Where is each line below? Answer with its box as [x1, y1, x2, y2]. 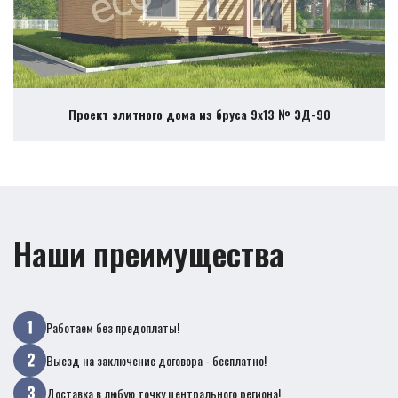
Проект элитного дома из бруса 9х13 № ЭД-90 [68, 105, 330, 123]
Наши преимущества [13, 229, 284, 276]
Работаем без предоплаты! [46, 317, 179, 337]
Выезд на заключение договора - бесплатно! [46, 350, 267, 370]
